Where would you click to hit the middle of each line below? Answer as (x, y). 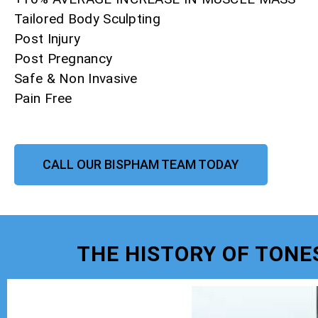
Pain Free (43, 99)
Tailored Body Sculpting (87, 19)
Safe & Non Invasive (76, 79)
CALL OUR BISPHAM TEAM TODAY (141, 164)
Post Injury (48, 39)
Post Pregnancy (64, 59)
